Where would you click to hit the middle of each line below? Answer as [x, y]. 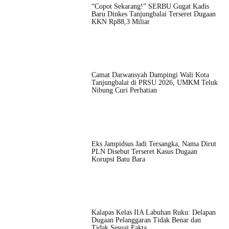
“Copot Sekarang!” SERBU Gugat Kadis [150, 7]
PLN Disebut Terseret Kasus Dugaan [144, 151]
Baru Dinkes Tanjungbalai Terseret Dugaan [153, 14]
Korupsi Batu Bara [118, 159]
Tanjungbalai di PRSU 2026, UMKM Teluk [154, 83]
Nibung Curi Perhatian [124, 90]
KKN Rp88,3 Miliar [120, 22]
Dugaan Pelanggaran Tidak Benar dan [146, 220]
